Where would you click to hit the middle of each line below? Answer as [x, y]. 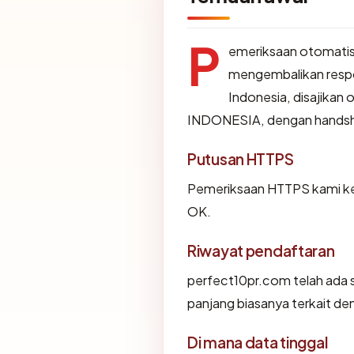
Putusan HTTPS [241, 158]
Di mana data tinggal [258, 342]
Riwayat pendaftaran [261, 250]
